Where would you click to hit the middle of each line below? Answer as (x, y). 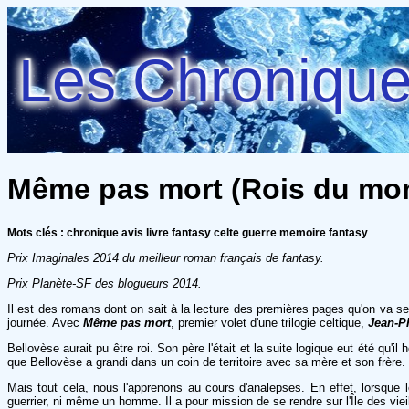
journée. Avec (45, 322)
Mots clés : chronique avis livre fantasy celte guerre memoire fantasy (188, 232)
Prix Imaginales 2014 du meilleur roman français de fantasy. (166, 257)
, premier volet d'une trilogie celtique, (269, 322)
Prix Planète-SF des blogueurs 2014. (105, 283)
